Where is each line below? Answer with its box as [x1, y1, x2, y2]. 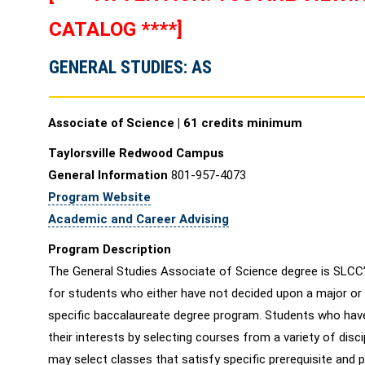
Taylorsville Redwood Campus [48, 146, 224, 161]
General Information [48, 168, 171, 182]
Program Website [48, 190, 151, 204]
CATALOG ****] [49, 18, 182, 41]
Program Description [48, 242, 171, 257]
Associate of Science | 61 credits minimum [48, 116, 302, 130]
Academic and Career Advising [48, 212, 229, 226]
